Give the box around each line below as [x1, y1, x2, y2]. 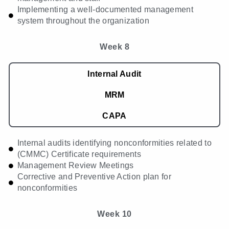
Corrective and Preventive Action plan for [17, 172, 171, 181]
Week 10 [97, 210, 132, 219]
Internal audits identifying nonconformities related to [17, 139, 212, 148]
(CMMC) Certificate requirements [17, 150, 141, 159]
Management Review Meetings [17, 161, 134, 170]
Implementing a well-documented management [17, 5, 193, 14]
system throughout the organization [17, 16, 149, 26]
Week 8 [100, 42, 129, 52]
